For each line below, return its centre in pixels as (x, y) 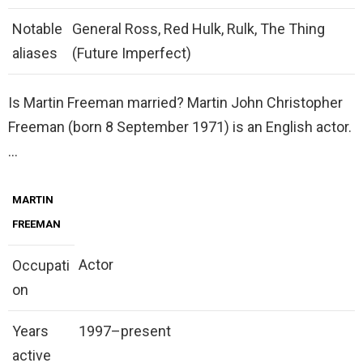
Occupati (41, 266)
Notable (37, 29)
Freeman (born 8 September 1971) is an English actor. (180, 127)
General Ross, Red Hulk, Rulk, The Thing (199, 29)
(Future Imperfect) (132, 53)
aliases (35, 53)
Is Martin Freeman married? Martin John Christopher (175, 103)
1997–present (125, 331)
